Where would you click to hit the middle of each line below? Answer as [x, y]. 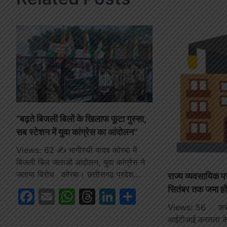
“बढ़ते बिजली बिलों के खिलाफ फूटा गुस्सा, [81, 119]
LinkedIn [148, 196]
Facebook [72, 196]
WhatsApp [115, 196]
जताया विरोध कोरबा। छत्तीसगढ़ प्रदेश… [78, 174]
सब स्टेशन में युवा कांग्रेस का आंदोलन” [77, 132]
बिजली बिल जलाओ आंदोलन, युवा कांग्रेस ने [81, 162]
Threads [127, 196]
